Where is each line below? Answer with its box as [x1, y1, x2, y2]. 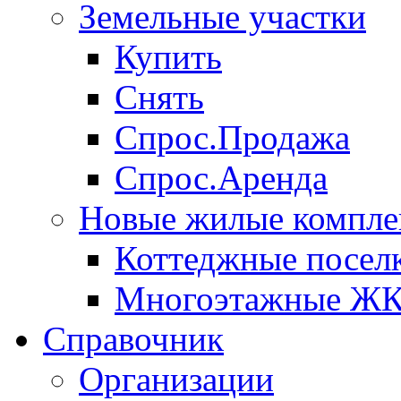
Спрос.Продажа [115, 117, 350, 157]
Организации [79, 359, 274, 398]
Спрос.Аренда [115, 158, 328, 197]
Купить [115, 37, 222, 76]
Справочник [43, 319, 224, 358]
